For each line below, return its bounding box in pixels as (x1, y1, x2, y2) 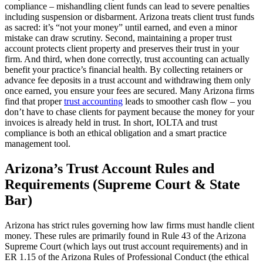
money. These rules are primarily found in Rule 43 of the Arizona (5, 230, 246, 241)
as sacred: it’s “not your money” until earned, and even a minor (5, 22, 237, 32)
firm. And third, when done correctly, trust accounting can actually (5, 53, 249, 64)
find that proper (5, 96, 64, 106)
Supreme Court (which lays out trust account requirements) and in (5, 241, 248, 251)
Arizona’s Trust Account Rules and (5, 160, 214, 176)
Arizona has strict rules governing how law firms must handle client (5, 220, 254, 230)
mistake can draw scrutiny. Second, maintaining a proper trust (5, 32, 232, 43)
